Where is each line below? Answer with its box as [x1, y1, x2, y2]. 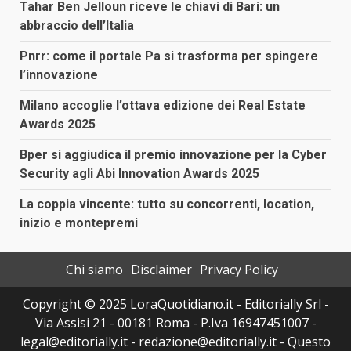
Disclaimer [130, 261, 192, 279]
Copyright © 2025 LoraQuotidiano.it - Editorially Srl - [22, 295, 329, 313]
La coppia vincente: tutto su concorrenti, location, [20, 197, 314, 212]
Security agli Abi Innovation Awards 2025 [20, 166, 259, 182]
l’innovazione [20, 67, 98, 83]
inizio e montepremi [20, 215, 138, 231]
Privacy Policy [199, 261, 278, 279]
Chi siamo [65, 261, 123, 279]
